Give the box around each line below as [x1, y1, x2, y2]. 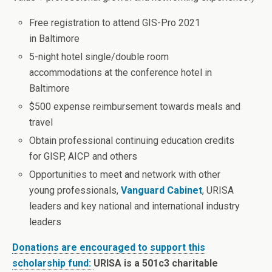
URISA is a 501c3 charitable [93, 257, 218, 270]
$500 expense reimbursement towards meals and [29, 100, 241, 112]
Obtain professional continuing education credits [29, 135, 235, 147]
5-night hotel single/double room [29, 50, 169, 63]
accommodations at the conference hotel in [29, 66, 212, 78]
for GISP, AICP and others [29, 151, 138, 163]
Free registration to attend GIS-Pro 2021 [29, 16, 201, 29]
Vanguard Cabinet [121, 185, 203, 197]
